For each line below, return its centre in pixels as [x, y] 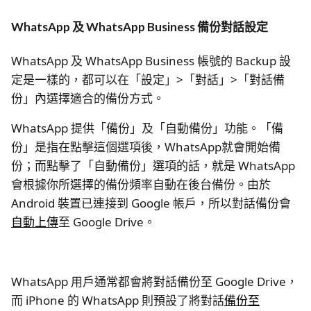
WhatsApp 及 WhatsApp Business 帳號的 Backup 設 [151, 60]
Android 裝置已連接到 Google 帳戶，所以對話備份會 [151, 203]
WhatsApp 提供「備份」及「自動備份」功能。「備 [147, 128]
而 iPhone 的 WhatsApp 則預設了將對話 [118, 300]
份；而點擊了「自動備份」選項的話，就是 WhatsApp [153, 165]
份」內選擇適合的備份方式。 [88, 98]
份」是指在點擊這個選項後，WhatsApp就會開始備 [146, 146]
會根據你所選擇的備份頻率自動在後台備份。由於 [141, 184]
